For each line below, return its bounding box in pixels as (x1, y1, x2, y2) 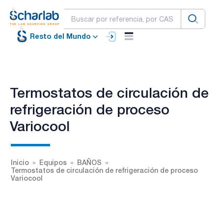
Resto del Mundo (30, 32, 91, 41)
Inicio (11, 158, 29, 166)
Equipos (39, 158, 67, 166)
